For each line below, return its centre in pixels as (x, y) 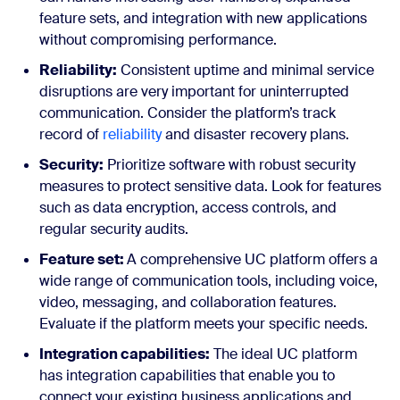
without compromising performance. (158, 40)
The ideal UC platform (283, 354)
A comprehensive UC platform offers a (252, 260)
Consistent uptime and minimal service (246, 71)
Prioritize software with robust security (229, 165)
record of (71, 135)
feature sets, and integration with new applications (203, 19)
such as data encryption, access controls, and (188, 208)
